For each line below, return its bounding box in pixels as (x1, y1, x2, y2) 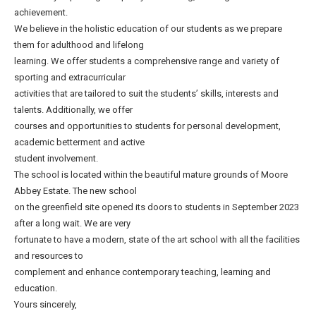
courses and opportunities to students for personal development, (14, 121, 281, 131)
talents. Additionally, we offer (14, 104, 133, 115)
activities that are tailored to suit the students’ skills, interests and (14, 88, 279, 99)
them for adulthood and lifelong (14, 39, 144, 50)
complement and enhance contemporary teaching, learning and (14, 267, 271, 277)
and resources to (14, 250, 83, 261)
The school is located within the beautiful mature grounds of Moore (14, 169, 288, 180)
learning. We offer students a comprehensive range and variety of (14, 56, 279, 66)
